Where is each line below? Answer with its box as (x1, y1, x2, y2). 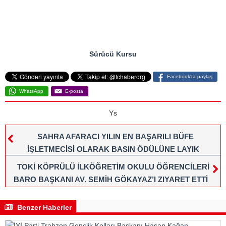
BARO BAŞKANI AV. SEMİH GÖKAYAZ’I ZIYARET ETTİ (13, 175, 208, 184)
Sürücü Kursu (89, 50, 137, 58)
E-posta (65, 88, 83, 94)
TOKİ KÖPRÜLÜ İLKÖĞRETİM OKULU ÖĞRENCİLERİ (17, 162, 209, 171)
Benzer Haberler (15, 203, 72, 211)
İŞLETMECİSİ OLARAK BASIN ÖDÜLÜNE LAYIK (27, 145, 199, 153)
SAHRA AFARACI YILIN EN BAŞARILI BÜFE (37, 132, 194, 141)
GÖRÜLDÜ (93, 157, 133, 166)
